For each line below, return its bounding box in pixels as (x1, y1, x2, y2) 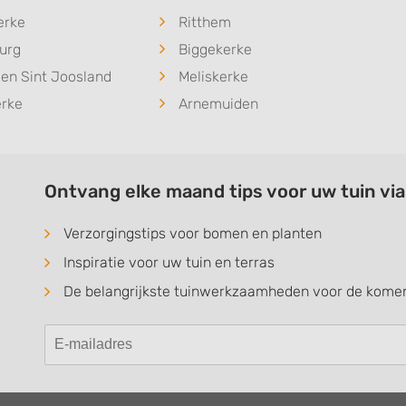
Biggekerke (178, 40, 252, 58)
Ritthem (178, 13, 231, 31)
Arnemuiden (178, 94, 258, 112)
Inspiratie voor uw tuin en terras (63, 253, 275, 271)
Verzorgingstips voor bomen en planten (63, 224, 322, 242)
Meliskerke (178, 67, 248, 85)
